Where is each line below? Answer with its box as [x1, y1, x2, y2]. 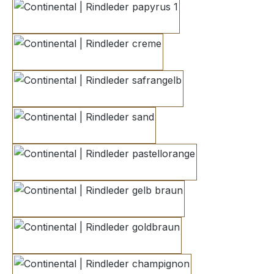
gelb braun [97, 199, 149, 212]
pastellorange [103, 163, 167, 176]
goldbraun [96, 236, 144, 249]
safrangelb [97, 89, 147, 102]
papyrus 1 [95, 16, 141, 29]
